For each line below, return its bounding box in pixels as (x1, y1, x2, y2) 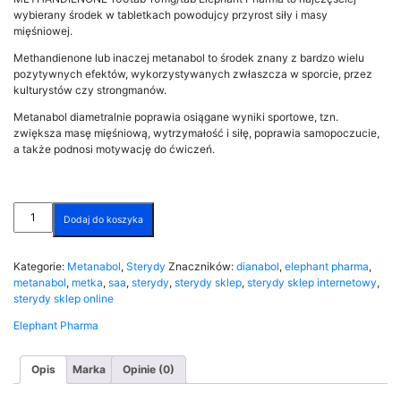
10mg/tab (13, 250, 60, 264)
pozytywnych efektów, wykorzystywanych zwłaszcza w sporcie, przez (13, 66, 372, 81)
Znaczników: (168, 259, 236, 273)
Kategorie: (13, 259, 67, 273)
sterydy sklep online (13, 291, 114, 305)
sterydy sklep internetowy (247, 275, 377, 289)
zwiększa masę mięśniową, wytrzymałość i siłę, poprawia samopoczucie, (13, 125, 380, 140)
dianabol (236, 259, 279, 273)
